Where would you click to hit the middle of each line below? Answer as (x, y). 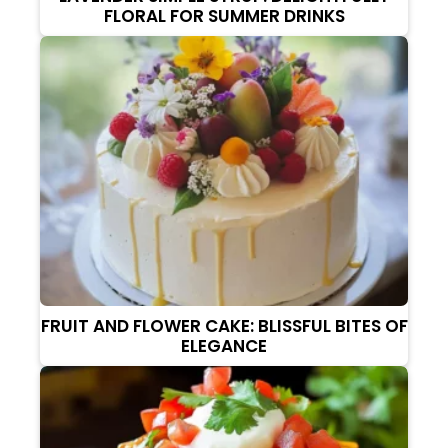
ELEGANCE (224, 345)
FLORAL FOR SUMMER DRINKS (224, 15)
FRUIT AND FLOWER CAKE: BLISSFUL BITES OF (224, 325)
